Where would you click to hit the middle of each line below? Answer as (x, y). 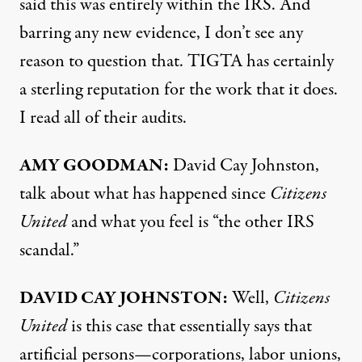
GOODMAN (113, 166)
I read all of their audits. (103, 118)
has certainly (288, 61)
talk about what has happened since (145, 194)
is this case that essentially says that (189, 326)
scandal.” (49, 250)
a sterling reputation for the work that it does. (179, 90)
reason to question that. (103, 61)
